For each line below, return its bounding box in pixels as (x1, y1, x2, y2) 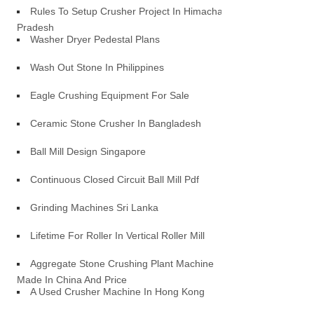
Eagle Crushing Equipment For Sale (30, 90, 190, 101)
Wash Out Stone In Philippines (30, 62, 165, 73)
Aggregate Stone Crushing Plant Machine (30, 258, 214, 269)
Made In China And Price (17, 274, 128, 285)
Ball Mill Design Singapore (30, 146, 146, 157)
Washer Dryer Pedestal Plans (30, 34, 161, 45)
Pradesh (17, 22, 55, 33)
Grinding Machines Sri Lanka (30, 202, 159, 213)
